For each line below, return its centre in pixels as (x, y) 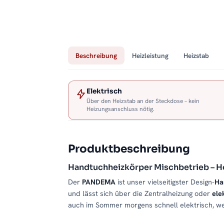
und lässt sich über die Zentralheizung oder (140, 193)
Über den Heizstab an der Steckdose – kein (143, 101)
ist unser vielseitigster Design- (165, 182)
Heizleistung (150, 56)
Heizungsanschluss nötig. (120, 109)
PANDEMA (99, 182)
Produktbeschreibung (129, 149)
